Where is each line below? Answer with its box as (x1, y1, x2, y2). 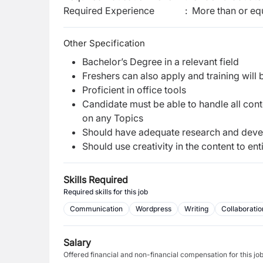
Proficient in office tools (82, 84, 186, 96)
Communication (70, 204, 123, 213)
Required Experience (63, 5, 154, 16)
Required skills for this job (63, 187, 148, 196)
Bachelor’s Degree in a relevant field (82, 56, 239, 68)
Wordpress (136, 204, 171, 213)
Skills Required (63, 174, 128, 186)
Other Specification (63, 38, 145, 49)
